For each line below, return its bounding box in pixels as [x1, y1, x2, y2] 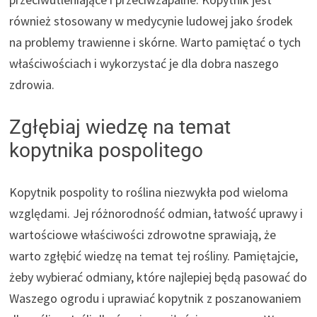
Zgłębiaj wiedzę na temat [9, 115, 231, 139]
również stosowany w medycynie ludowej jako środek [9, 13, 294, 30]
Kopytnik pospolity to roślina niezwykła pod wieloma [9, 184, 289, 201]
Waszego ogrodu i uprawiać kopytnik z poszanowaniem [9, 290, 302, 307]
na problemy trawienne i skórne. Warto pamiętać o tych [9, 34, 301, 51]
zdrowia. [9, 76, 55, 93]
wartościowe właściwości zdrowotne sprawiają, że [9, 226, 277, 243]
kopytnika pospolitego [9, 139, 204, 163]
